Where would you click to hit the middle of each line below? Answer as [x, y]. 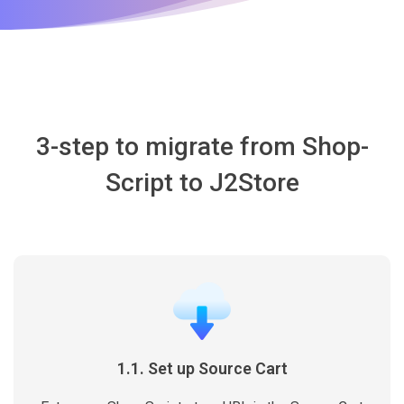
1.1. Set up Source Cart [202, 368]
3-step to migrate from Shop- [202, 147]
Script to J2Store [202, 183]
